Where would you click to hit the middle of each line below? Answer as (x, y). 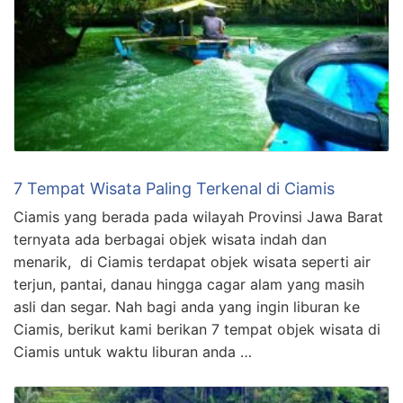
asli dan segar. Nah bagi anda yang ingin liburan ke (187, 306)
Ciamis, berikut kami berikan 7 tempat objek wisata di (197, 329)
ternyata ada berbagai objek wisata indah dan (170, 239)
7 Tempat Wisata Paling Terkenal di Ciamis (174, 188)
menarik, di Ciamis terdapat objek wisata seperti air (192, 261)
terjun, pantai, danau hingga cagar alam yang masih (189, 284)
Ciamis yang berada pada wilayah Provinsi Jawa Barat (201, 216)
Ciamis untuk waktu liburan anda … (133, 351)
